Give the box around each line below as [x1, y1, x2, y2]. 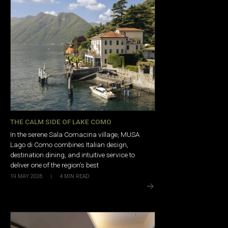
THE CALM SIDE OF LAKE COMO [10, 117, 111, 126]
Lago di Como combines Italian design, [10, 140, 128, 149]
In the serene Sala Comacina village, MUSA [10, 130, 140, 139]
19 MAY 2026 [10, 173, 43, 180]
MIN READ [64, 173, 89, 180]
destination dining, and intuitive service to [10, 151, 135, 159]
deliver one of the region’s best [10, 161, 99, 169]
